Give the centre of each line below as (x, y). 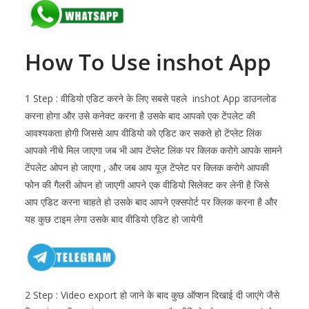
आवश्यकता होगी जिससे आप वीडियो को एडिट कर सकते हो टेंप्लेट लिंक (143, 133)
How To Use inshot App (148, 62)
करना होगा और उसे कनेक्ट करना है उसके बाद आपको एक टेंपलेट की (140, 116)
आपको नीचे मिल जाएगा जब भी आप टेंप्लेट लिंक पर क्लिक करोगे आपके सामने (153, 150)
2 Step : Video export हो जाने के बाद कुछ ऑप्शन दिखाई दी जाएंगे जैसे (152, 295)
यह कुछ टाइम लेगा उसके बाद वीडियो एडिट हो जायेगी (114, 219)
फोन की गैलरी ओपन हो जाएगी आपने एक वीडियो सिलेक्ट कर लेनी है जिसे (147, 185)
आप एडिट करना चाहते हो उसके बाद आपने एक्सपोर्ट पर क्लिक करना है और (151, 202)
